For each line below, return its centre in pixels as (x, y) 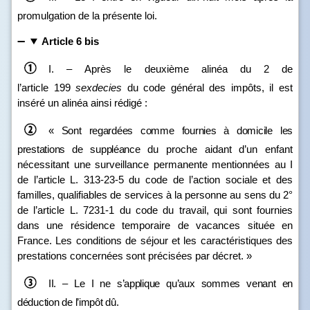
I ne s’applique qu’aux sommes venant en (192, 283)
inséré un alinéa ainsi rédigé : (82, 103)
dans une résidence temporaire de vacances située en (155, 225)
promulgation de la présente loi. (87, 16)
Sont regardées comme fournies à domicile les (177, 130)
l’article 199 (47, 88)
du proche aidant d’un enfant (216, 149)
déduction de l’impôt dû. (68, 302)
